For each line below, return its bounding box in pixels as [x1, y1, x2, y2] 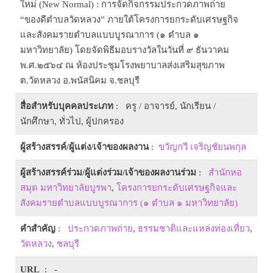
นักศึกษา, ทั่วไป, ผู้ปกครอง [20, 116, 124, 126]
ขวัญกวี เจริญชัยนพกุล [158, 142, 246, 152]
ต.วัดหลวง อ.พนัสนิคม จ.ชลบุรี [20, 76, 140, 85]
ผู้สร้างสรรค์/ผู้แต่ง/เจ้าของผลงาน [20, 142, 149, 152]
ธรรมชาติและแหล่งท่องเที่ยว [138, 224, 250, 233]
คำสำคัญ [20, 224, 55, 233]
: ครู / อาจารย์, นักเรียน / [113, 101, 216, 111]
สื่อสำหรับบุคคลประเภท [20, 101, 113, 111]
